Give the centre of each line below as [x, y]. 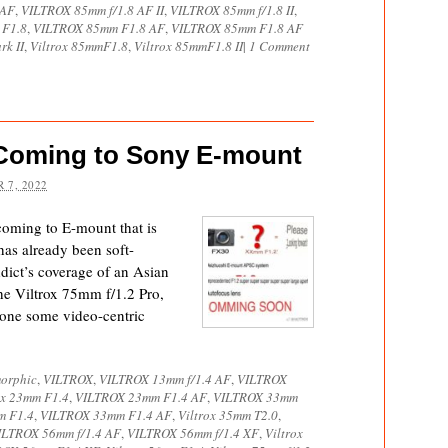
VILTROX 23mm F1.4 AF [141, 397]
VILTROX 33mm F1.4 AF [106, 415]
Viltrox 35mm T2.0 [228, 415]
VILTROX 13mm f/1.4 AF [165, 379]
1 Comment [279, 46]
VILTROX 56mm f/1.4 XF [193, 433]
